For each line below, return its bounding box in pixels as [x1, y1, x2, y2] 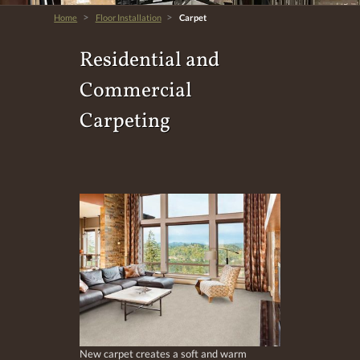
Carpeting [79, 107, 170, 136]
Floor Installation [95, 11, 162, 22]
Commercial [79, 76, 192, 105]
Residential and [79, 46, 219, 75]
